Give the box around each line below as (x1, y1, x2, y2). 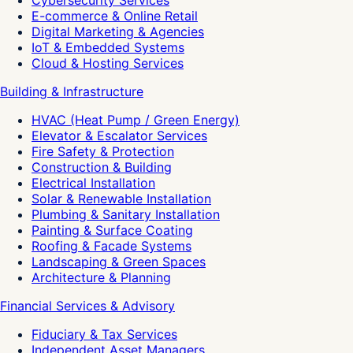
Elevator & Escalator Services (32, 127, 207, 143)
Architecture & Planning (32, 269, 171, 285)
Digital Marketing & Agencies (32, 23, 204, 39)
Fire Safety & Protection (32, 143, 174, 159)
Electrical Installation (32, 174, 155, 191)
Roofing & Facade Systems (32, 237, 191, 254)
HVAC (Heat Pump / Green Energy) (32, 111, 240, 128)
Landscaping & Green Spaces (32, 253, 206, 269)
